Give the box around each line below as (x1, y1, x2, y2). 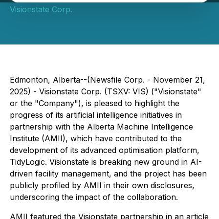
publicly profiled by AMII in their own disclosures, (10, 180, 195, 190)
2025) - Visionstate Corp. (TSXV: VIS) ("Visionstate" (10, 87, 201, 96)
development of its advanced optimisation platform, (10, 145, 199, 155)
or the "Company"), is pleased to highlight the (10, 98, 179, 108)
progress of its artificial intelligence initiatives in (10, 110, 182, 120)
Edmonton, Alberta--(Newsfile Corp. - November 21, (10, 75, 205, 85)
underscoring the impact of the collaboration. (10, 192, 178, 202)
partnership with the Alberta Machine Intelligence (10, 122, 193, 131)
